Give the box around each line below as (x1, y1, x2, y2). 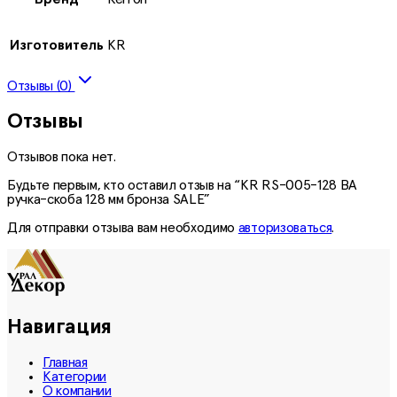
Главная (43, 355, 88, 370)
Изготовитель (10, 37, 104, 52)
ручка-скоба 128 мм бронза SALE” (7, 191, 211, 206)
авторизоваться (237, 220, 332, 235)
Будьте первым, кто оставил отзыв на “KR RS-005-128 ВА (7, 177, 358, 192)
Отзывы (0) (7, 78, 75, 93)
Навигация (7, 316, 113, 339)
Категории (43, 370, 107, 385)
